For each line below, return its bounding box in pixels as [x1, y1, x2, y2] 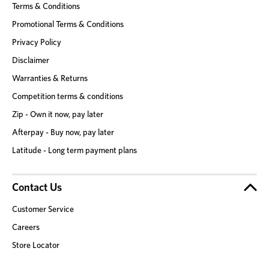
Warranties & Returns [12, 73, 88, 83]
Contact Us [12, 181, 62, 194]
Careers [12, 222, 40, 232]
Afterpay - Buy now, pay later [12, 127, 114, 137]
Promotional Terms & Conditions [12, 19, 124, 29]
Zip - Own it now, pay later [12, 109, 103, 119]
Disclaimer [12, 55, 49, 65]
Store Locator [12, 240, 59, 250]
